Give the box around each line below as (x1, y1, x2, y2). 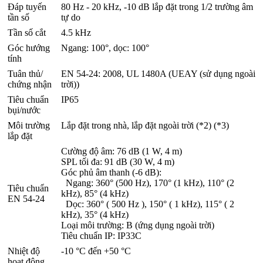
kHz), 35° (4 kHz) (61, 209, 129, 220)
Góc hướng (8, 42, 50, 53)
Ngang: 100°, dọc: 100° (61, 42, 149, 53)
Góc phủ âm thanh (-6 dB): (61, 167, 164, 177)
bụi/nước (8, 104, 43, 115)
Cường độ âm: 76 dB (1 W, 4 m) (61, 146, 182, 156)
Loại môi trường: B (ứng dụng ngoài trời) (61, 220, 214, 230)
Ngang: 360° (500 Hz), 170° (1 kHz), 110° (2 (61, 177, 234, 188)
